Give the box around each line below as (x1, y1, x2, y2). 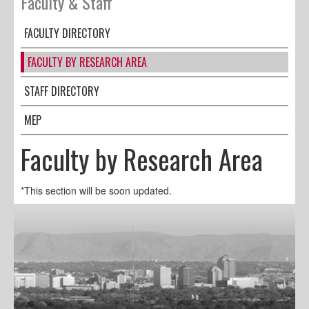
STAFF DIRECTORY (24, 82, 99, 99)
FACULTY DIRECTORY (24, 24, 110, 41)
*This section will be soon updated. (21, 183, 172, 197)
